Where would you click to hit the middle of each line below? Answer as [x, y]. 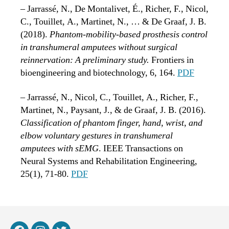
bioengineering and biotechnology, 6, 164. [99, 73]
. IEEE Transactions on [141, 148]
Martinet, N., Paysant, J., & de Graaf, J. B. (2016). [113, 110]
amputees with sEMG [60, 148]
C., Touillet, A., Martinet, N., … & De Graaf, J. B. [113, 22]
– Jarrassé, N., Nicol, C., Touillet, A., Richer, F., [109, 97]
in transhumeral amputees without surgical [99, 48]
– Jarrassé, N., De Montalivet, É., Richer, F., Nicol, [114, 9]
